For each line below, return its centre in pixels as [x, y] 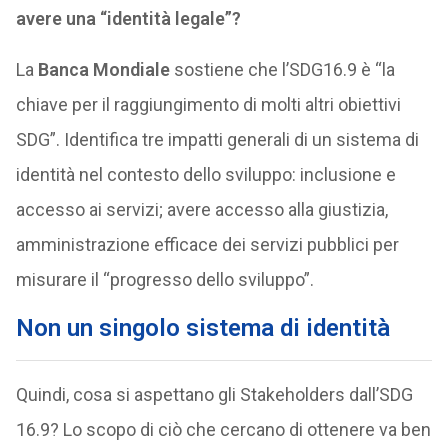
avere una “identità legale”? [128, 18]
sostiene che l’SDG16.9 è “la [282, 69]
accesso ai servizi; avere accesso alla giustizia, [201, 209]
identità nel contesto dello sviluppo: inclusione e [205, 174]
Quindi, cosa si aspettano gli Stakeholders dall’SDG [214, 394]
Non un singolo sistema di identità [202, 328]
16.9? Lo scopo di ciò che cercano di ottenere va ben [223, 429]
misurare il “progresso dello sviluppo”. [164, 279]
